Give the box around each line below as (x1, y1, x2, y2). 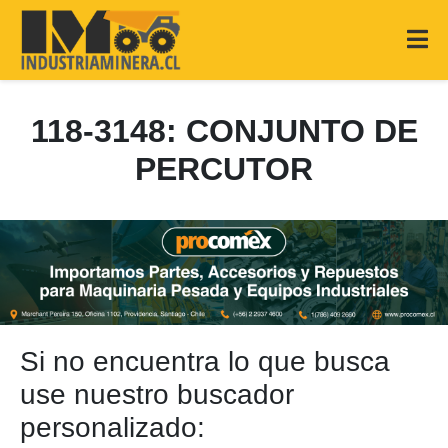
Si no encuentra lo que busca (20, 346, 390, 377)
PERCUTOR (135, 151, 313, 187)
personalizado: (20, 412, 205, 443)
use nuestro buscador (20, 379, 294, 410)
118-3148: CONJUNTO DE (30, 113, 418, 149)
